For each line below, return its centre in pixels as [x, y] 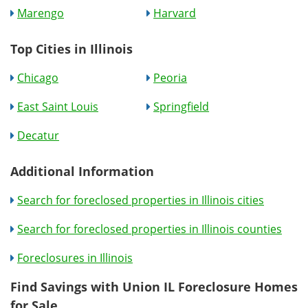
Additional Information [82, 171]
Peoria [170, 77]
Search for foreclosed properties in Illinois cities [141, 200]
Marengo [41, 13]
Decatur [38, 135]
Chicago [38, 77]
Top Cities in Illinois [71, 48]
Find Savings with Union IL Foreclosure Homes [154, 286]
